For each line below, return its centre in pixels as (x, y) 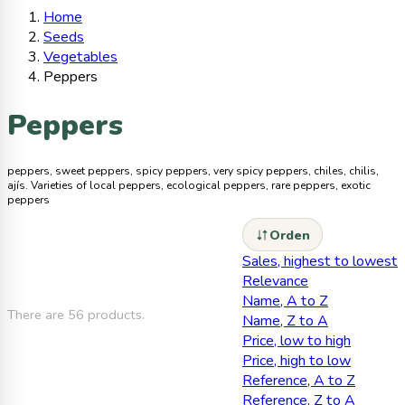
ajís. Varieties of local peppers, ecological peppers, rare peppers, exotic (189, 186)
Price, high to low (297, 360)
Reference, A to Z (299, 380)
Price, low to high (297, 340)
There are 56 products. (76, 314)
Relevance (275, 281)
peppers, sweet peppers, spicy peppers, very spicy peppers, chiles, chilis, (193, 171)
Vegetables (80, 57)
